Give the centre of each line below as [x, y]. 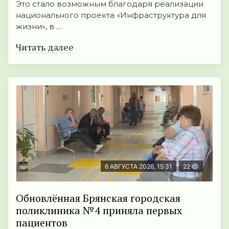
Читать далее [45, 47]
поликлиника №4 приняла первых [99, 211]
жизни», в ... [38, 27]
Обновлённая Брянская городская [98, 198]
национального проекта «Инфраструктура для [111, 15]
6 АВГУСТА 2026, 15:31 [139, 167]
